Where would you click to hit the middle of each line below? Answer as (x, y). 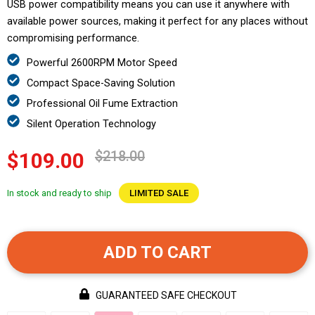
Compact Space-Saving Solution (101, 83)
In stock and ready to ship (59, 193)
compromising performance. (73, 38)
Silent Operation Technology (91, 123)
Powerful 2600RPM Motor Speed (102, 62)
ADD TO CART (157, 252)
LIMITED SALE (159, 193)
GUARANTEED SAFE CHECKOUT (166, 296)
